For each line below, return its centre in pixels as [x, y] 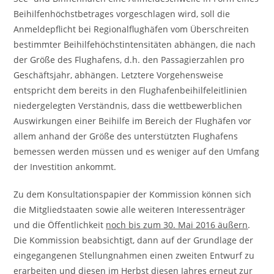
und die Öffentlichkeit [60, 225]
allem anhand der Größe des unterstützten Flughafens [126, 136]
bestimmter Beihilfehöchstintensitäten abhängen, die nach [135, 44]
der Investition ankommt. [65, 167]
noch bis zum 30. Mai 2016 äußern [177, 225]
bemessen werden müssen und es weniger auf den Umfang [137, 151]
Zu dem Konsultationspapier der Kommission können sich [133, 194]
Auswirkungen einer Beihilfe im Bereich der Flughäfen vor [133, 121]
